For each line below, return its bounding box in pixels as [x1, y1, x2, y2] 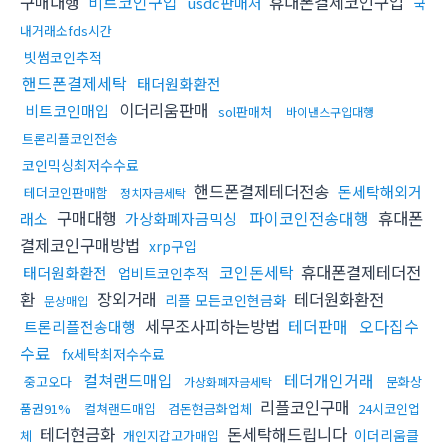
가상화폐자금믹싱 [125, 207, 237, 229]
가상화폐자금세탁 [184, 372, 272, 390]
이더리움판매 [114, 97, 214, 122]
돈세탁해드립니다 [222, 421, 352, 446]
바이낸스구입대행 [286, 102, 374, 120]
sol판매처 [218, 101, 272, 121]
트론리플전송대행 [24, 315, 136, 337]
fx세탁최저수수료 [62, 343, 165, 364]
